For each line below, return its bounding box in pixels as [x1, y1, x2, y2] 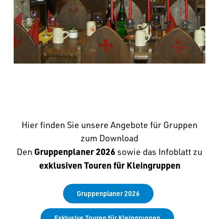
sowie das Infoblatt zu [117, 146, 202, 157]
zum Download [81, 132, 138, 143]
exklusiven [39, 159, 82, 171]
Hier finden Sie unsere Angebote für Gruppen [22, 119, 197, 130]
